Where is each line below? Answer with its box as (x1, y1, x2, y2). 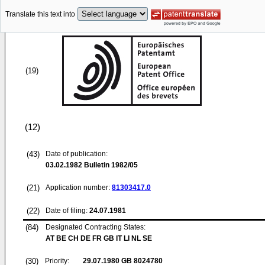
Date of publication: (46, 150, 108, 158)
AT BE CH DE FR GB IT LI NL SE (46, 234, 152, 243)
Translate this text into (5, 10, 75, 19)
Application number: (46, 183, 112, 192)
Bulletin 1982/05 (82, 161, 138, 169)
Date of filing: (46, 206, 88, 215)
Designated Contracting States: (46, 223, 146, 231)
